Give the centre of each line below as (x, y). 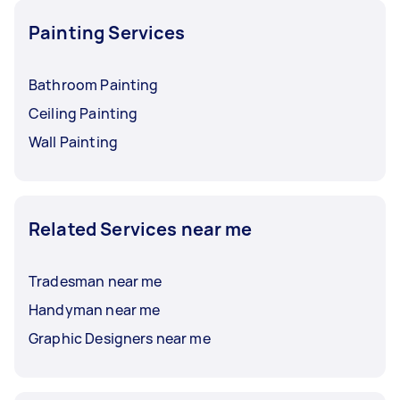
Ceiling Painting (83, 113)
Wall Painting (73, 142)
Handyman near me (95, 309)
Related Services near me (141, 229)
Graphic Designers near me (120, 338)
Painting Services (107, 32)
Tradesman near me (96, 281)
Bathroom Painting (94, 84)
